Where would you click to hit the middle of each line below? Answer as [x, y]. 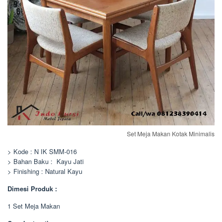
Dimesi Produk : [32, 189]
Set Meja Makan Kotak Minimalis [171, 134]
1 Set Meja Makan [34, 206]
